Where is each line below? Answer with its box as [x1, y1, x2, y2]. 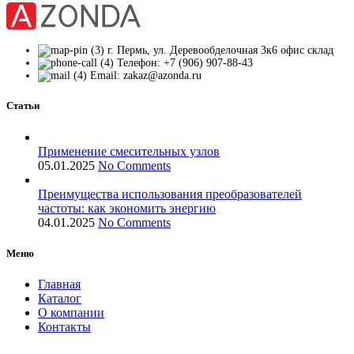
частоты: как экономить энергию [38, 201, 216, 215]
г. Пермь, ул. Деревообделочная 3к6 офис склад [107, 44, 333, 57]
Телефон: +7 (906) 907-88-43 [117, 57, 253, 70]
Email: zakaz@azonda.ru [90, 70, 201, 82]
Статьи [6, 100, 40, 112]
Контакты [38, 319, 91, 333]
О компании [38, 305, 104, 319]
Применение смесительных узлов [38, 144, 220, 158]
